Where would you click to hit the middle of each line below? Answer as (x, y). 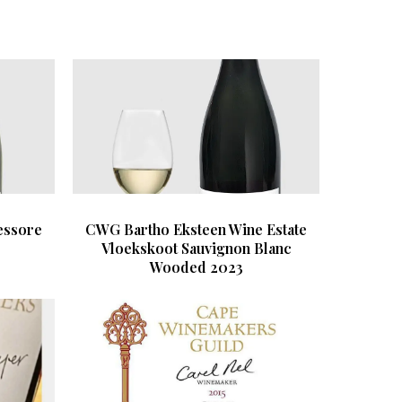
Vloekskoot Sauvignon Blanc (196, 248)
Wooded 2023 (196, 267)
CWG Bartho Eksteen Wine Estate (196, 229)
